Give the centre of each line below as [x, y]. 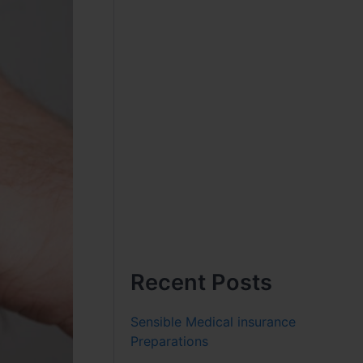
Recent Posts [202, 282]
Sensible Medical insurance [214, 321]
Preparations [170, 341]
